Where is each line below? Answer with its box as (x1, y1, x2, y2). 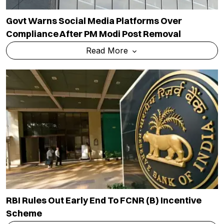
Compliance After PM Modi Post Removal (6, 28, 181, 40)
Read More (85, 45, 130, 56)
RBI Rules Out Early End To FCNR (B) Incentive (6, 194, 201, 206)
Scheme (6, 207, 42, 219)
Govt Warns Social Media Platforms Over (6, 15, 182, 27)
